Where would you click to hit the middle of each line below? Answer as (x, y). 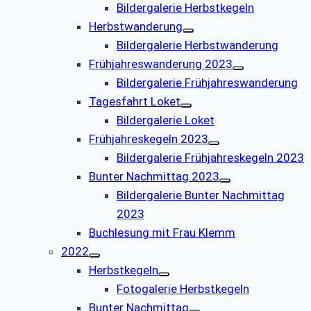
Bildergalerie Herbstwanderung (197, 45)
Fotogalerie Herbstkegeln (183, 288)
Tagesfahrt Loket (135, 101)
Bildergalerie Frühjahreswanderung (207, 82)
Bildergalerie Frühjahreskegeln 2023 (210, 157)
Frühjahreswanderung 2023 (161, 64)
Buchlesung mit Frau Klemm (162, 232)
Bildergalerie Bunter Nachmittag (201, 195)
